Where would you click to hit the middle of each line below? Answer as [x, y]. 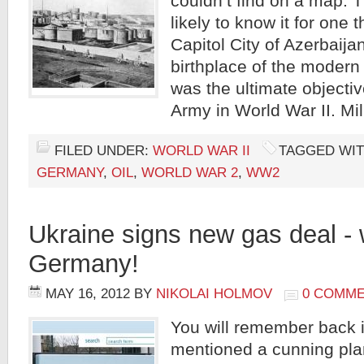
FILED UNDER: [104, 151]
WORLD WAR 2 [190, 173]
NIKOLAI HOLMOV [214, 294]
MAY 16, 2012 [88, 294]
